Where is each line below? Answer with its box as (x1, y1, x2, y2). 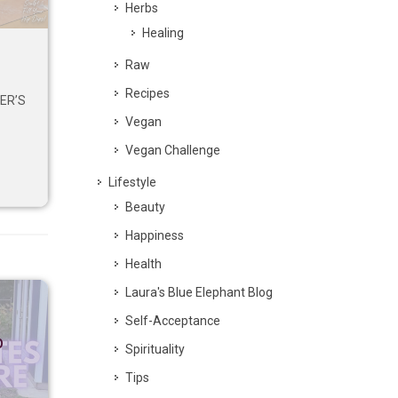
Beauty (125, 200, 165, 214)
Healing (142, 26, 184, 40)
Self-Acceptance (125, 314, 220, 328)
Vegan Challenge (125, 143, 220, 157)
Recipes (125, 86, 170, 100)
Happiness (125, 228, 184, 243)
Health (125, 257, 162, 271)
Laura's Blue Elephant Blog (125, 285, 273, 299)
